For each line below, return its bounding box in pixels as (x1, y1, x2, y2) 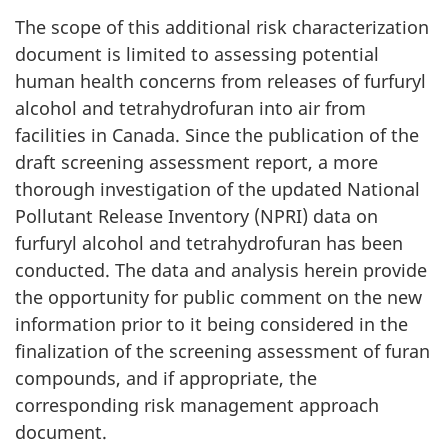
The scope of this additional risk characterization (15, 14, 429, 39)
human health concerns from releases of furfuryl (15, 68, 426, 93)
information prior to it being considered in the (15, 311, 408, 336)
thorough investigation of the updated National (15, 176, 420, 201)
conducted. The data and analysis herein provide (15, 257, 427, 282)
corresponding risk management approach (15, 392, 379, 417)
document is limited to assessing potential (15, 41, 379, 66)
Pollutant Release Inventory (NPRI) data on (15, 203, 378, 228)
